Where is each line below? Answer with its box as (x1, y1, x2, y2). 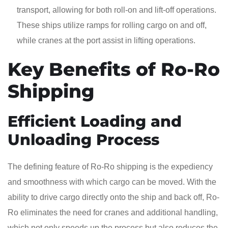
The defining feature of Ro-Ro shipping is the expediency (8, 162, 213, 171)
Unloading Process (8, 130, 159, 149)
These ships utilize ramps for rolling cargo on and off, (17, 20, 207, 30)
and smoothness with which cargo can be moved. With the (8, 177, 216, 186)
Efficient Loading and (8, 111, 182, 131)
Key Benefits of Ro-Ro (8, 58, 220, 80)
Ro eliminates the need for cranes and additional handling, (8, 208, 218, 217)
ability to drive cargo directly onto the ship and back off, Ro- (8, 192, 219, 202)
